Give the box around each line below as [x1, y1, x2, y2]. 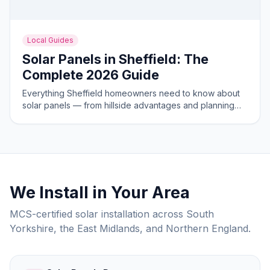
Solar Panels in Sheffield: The [22, 51, 209, 67]
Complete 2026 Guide [22, 67, 159, 83]
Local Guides [27, 36, 74, 45]
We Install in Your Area [10, 183, 190, 202]
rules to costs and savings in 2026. [22, 112, 159, 122]
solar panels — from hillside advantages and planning [22, 100, 234, 110]
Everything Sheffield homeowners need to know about [22, 88, 240, 98]
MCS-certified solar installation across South [10, 208, 214, 220]
